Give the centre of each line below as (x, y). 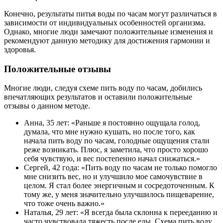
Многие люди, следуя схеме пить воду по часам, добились (103, 88)
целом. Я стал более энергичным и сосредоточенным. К (119, 186)
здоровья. (20, 49)
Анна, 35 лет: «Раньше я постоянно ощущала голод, (112, 123)
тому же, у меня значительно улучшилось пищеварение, (119, 195)
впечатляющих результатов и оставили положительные (98, 97)
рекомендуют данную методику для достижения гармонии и (107, 40)
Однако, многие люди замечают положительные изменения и (109, 31)
